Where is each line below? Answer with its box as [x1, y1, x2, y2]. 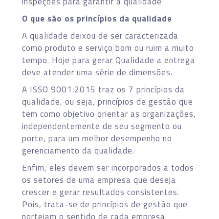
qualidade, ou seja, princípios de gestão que [22, 95, 193, 108]
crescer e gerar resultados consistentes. [22, 185, 179, 198]
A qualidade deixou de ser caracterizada [22, 29, 178, 42]
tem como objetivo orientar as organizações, [22, 107, 196, 120]
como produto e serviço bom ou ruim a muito [22, 41, 194, 54]
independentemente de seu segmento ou [22, 119, 182, 132]
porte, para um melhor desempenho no [22, 131, 172, 145]
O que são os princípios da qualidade [22, 12, 172, 25]
